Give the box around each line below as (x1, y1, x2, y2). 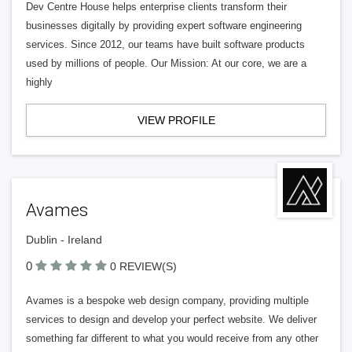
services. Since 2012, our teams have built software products (26, 38, 305, 50)
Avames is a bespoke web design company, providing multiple (26, 295, 309, 306)
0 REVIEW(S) (110, 260, 177, 273)
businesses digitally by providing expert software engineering (26, 20, 302, 31)
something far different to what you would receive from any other (26, 332, 318, 344)
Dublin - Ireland (26, 233, 102, 246)
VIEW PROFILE (137, 114, 215, 126)
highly (26, 76, 53, 88)
